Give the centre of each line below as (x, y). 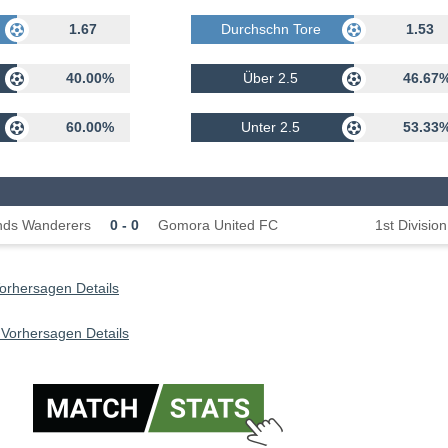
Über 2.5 (271, 78)
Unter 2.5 (271, 127)
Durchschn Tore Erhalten (300, 29)
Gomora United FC (218, 224)
